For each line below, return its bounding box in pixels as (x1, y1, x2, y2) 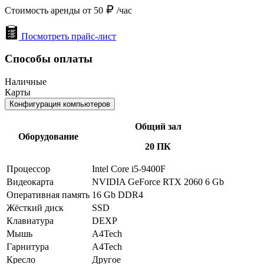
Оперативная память (6, 189, 90, 200)
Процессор (6, 163, 50, 174)
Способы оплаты (5, 52, 93, 65)
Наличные (5, 76, 47, 87)
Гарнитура (6, 241, 49, 252)
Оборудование (18, 131, 78, 141)
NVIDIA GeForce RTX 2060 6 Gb (92, 176, 224, 187)
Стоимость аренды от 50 (5, 5, 105, 15)
